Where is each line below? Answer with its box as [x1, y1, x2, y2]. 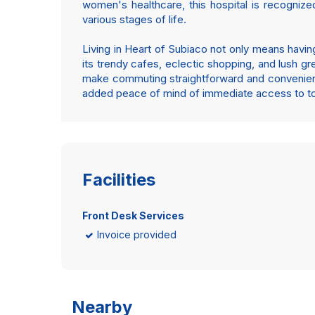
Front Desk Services [82, 210, 184, 221]
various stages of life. [82, 13, 186, 26]
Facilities [82, 169, 155, 190]
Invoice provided [97, 229, 176, 240]
